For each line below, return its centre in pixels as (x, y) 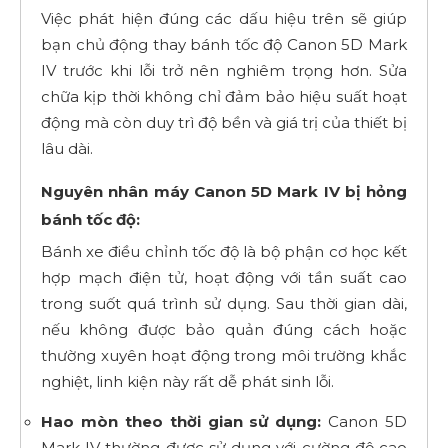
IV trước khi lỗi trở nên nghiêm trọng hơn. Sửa (224, 70)
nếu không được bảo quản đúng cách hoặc (224, 329)
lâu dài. (67, 148)
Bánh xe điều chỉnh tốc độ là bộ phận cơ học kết (224, 251)
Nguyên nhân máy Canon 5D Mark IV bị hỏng (224, 191)
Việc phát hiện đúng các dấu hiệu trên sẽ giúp (224, 18)
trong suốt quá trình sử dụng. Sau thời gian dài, (224, 303)
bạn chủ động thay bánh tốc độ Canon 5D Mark (224, 44)
